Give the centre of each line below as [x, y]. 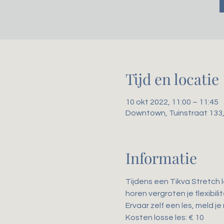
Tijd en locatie [172, 79]
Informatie [161, 158]
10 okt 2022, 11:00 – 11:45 [172, 102]
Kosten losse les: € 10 [164, 217]
